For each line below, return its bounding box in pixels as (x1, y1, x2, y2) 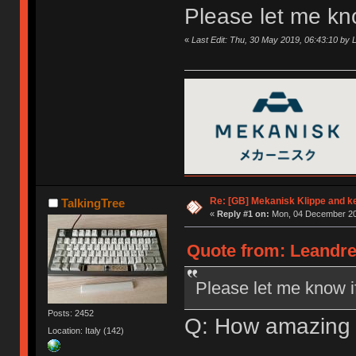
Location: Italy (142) (48, 325, 125, 335)
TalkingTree (60, 196, 125, 211)
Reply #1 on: (216, 209, 269, 219)
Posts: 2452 (48, 308, 95, 319)
